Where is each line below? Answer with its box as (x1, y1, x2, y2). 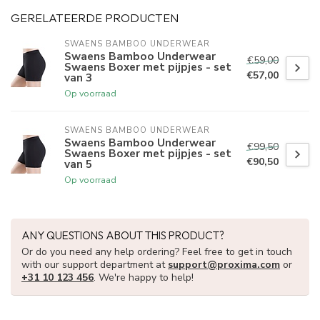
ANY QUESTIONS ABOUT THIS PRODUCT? (21, 229, 224, 243)
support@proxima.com (168, 258, 280, 272)
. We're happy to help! (94, 271, 194, 285)
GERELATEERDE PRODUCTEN (11, 10, 179, 26)
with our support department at (21, 258, 168, 272)
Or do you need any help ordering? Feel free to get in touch (21, 245, 292, 259)
